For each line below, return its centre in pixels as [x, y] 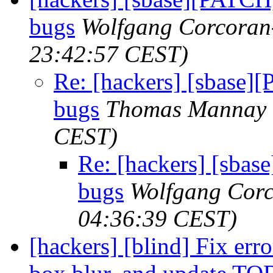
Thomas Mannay [186, 108]
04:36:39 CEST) [158, 218]
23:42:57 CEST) [109, 54]
